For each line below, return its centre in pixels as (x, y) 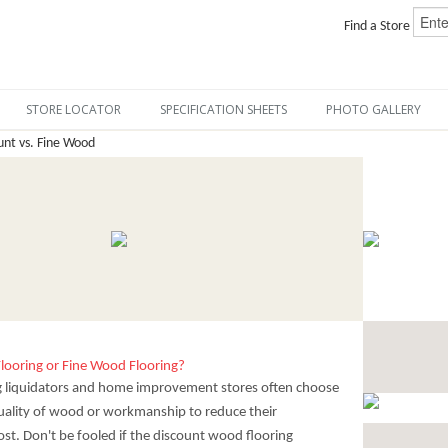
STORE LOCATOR (73, 109)
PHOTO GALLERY (373, 109)
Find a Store (378, 27)
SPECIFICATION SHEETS (223, 109)
